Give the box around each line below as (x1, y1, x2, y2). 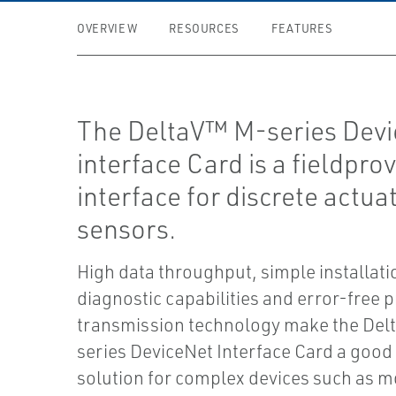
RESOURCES (169, 21, 240, 35)
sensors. (77, 212, 177, 245)
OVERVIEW (77, 21, 138, 35)
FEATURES (271, 21, 333, 35)
